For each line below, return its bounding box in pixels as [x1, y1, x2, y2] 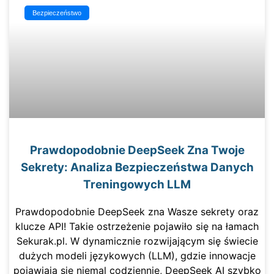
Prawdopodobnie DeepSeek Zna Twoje [29, 143, 245, 157]
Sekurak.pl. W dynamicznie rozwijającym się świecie [16, 235, 258, 248]
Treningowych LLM [83, 177, 191, 191]
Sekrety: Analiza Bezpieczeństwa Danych [20, 160, 254, 174]
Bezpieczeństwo [32, 9, 82, 17]
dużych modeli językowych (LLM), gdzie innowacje [18, 250, 256, 262]
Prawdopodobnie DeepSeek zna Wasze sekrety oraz [15, 206, 259, 218]
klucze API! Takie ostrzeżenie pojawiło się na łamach [15, 220, 259, 233]
